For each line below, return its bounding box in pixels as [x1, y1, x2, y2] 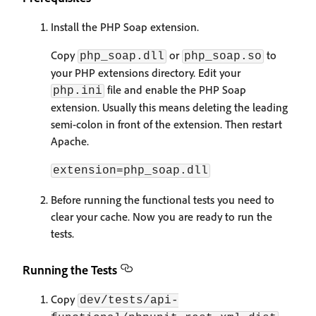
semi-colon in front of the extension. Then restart [51, 117, 282, 131]
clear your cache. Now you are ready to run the [51, 209, 272, 224]
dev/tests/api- [80, 294, 178, 307]
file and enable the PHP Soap [104, 83, 246, 97]
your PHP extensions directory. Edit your [51, 66, 241, 80]
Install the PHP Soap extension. [51, 20, 199, 34]
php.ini [53, 85, 102, 97]
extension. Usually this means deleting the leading [51, 100, 288, 114]
